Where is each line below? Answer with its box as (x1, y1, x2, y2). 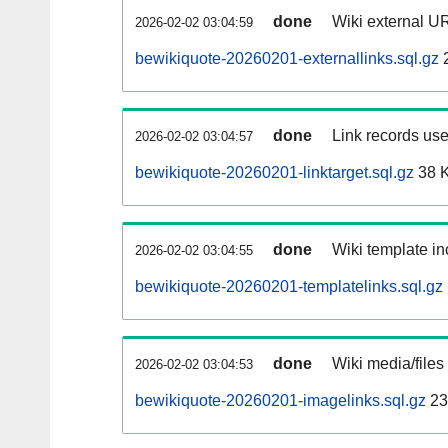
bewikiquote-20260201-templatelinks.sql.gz (135, 278, 443, 296)
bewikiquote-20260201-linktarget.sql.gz (135, 164, 414, 182)
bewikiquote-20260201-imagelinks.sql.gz (135, 392, 426, 410)
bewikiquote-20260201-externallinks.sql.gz (135, 50, 439, 68)
